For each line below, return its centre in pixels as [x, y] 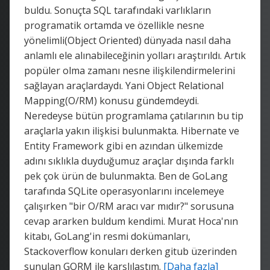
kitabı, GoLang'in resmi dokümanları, [107, 236]
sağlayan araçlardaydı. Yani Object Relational [124, 85]
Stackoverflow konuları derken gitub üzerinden [130, 251]
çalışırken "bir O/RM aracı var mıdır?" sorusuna [129, 206]
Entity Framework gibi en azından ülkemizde [124, 146]
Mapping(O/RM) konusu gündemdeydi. [111, 100]
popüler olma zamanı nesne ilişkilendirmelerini [130, 70]
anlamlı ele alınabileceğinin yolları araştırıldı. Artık [135, 55]
